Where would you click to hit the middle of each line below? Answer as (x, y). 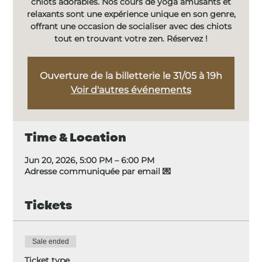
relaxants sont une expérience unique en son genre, (131, 14)
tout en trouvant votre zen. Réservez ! (131, 39)
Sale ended (51, 242)
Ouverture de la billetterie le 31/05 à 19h (131, 76)
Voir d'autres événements (131, 90)
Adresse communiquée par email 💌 (98, 172)
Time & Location (76, 138)
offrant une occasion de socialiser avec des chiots (131, 27)
